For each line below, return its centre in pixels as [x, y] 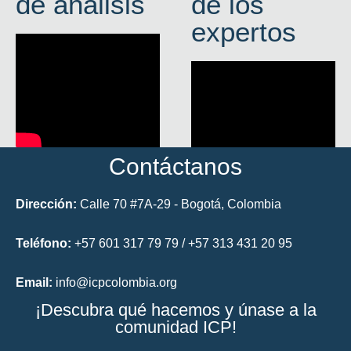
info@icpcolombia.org [115, 282]
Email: [34, 282]
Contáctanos [175, 166]
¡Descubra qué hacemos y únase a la [175, 309]
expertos [244, 31]
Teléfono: [43, 243]
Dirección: [48, 204]
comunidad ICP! [175, 327]
